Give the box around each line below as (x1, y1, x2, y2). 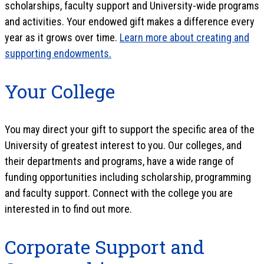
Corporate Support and (5, 233, 204, 259)
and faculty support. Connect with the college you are (5, 186, 233, 199)
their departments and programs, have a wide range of (5, 154, 234, 167)
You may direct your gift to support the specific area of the (5, 123, 255, 136)
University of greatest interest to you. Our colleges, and (5, 138, 242, 151)
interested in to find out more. (5, 202, 132, 215)
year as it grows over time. (5, 31, 120, 44)
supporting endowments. (5, 47, 111, 60)
